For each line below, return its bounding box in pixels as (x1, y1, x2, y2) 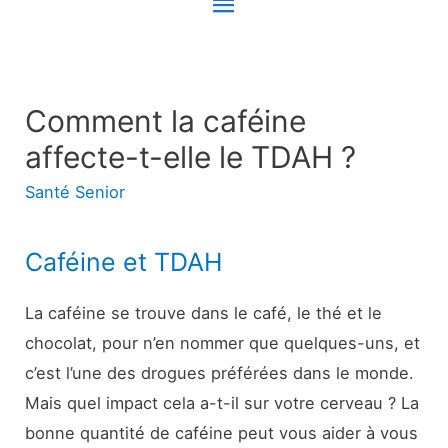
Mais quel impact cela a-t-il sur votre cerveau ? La (25, 393, 420, 414)
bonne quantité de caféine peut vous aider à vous (25, 423, 419, 444)
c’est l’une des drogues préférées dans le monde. (25, 363, 415, 384)
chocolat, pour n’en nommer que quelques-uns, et (25, 333, 421, 354)
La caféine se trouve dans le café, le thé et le (25, 303, 383, 324)
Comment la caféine (25, 102, 307, 139)
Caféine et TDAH (25, 247, 224, 278)
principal (209, 35, 322, 70)
